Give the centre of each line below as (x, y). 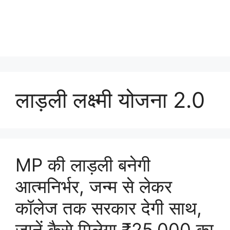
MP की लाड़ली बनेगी (83, 165)
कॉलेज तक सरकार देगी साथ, (109, 208)
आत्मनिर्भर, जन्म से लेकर (94, 186)
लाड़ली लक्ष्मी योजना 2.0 (110, 100)
